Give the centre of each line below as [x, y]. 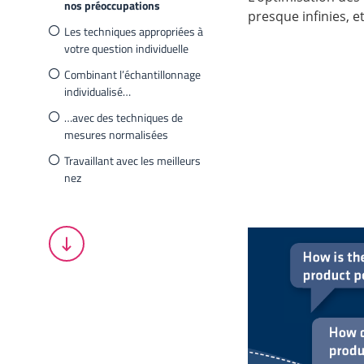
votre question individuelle [127, 48]
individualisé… [98, 91]
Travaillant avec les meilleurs [133, 160]
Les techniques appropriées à [134, 31]
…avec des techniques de [124, 117]
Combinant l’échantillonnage [133, 74]
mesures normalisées [117, 134]
